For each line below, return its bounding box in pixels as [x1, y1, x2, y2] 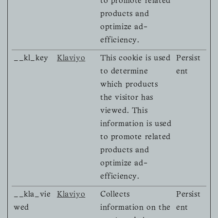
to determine [100, 68, 148, 75]
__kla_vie [14, 191, 51, 199]
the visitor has [100, 94, 153, 102]
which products [100, 81, 158, 89]
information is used [100, 121, 172, 128]
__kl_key [14, 55, 49, 62]
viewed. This [100, 108, 148, 115]
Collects [100, 191, 130, 199]
